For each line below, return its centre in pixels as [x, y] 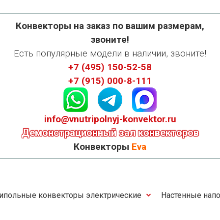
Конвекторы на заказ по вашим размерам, [110, 26]
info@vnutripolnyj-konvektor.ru [110, 119]
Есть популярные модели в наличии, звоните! [110, 54]
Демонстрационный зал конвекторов [110, 133]
